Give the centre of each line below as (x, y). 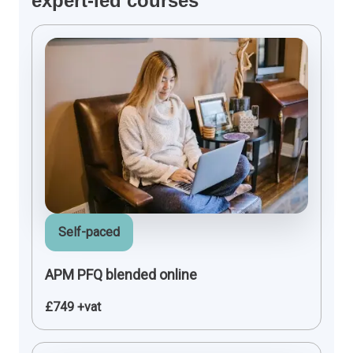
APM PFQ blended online (121, 275)
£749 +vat (73, 307)
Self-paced (89, 232)
